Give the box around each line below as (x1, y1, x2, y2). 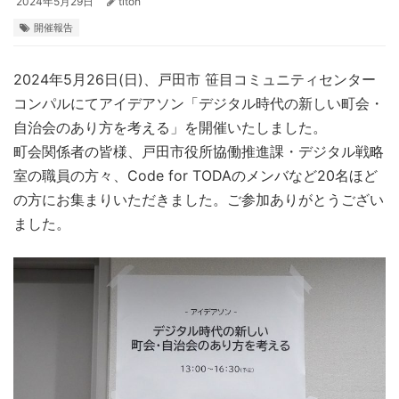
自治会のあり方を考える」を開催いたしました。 (13, 118, 327, 137)
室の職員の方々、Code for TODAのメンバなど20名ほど (13, 167, 378, 185)
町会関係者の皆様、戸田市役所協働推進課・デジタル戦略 (13, 142, 384, 161)
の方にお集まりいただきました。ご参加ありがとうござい (13, 191, 384, 209)
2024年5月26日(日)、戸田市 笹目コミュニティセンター (13, 70, 376, 89)
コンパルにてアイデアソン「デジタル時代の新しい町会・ (13, 94, 384, 113)
